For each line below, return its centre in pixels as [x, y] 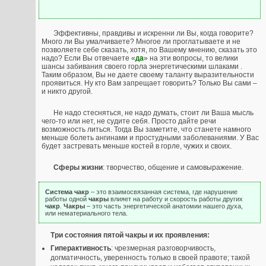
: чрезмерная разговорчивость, [163, 248]
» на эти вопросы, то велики [191, 58]
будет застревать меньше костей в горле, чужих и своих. [137, 146]
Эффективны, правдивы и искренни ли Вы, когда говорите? [153, 33]
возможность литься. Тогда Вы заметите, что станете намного [146, 129]
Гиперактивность [81, 248]
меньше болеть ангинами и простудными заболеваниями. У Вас [150, 137]
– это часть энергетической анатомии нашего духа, [164, 206]
